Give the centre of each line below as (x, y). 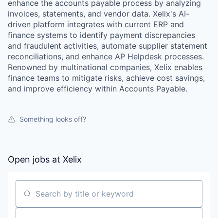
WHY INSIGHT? (109, 166)
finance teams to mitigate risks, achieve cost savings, (106, 78)
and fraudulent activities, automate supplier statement (108, 46)
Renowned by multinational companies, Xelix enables (105, 67)
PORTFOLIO (109, 203)
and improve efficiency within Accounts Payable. (98, 89)
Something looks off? (53, 119)
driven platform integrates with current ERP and (96, 24)
